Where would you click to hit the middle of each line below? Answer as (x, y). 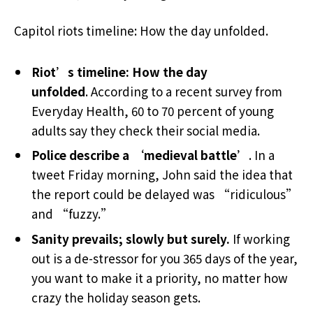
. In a (262, 155)
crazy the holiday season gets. (116, 297)
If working (260, 238)
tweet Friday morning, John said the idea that (162, 175)
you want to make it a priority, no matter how (160, 277)
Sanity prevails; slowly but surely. (131, 238)
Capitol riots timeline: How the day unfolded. (141, 31)
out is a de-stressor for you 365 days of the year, (165, 258)
